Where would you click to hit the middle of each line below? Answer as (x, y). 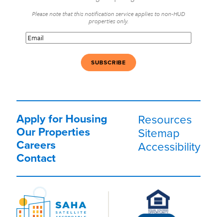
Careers (36, 145)
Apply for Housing (62, 119)
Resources (165, 119)
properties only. (108, 21)
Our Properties (53, 132)
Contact (36, 158)
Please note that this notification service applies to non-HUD (108, 14)
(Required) (56, 36)
